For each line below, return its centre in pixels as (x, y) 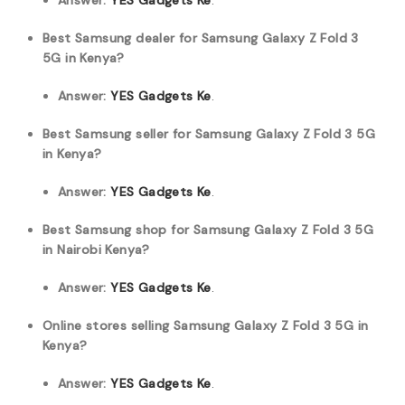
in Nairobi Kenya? (96, 250)
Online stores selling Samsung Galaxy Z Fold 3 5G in (206, 325)
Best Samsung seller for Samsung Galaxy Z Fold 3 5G (209, 134)
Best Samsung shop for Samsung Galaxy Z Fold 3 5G (208, 230)
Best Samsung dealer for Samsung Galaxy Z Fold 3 (201, 38)
